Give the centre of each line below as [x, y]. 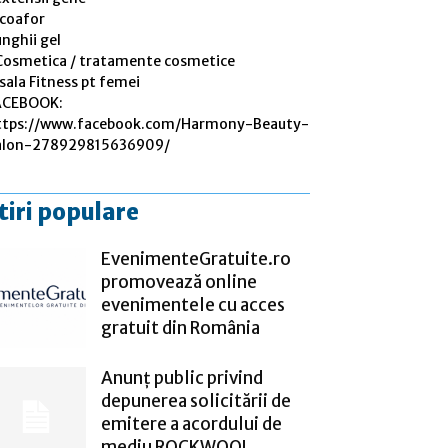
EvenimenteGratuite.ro [196, 258]
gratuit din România [180, 327]
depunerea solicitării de [196, 400]
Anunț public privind [182, 377]
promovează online [179, 281]
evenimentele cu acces [193, 304]
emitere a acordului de [191, 423]
